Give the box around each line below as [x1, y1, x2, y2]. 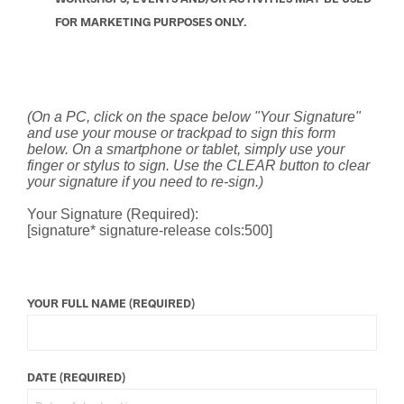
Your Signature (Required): [27, 207, 198, 223]
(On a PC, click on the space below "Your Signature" [27, 109, 361, 125]
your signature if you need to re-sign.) [27, 174, 263, 190]
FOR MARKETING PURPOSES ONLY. [54, 14, 247, 30]
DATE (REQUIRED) [27, 370, 125, 385]
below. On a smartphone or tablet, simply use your [27, 142, 344, 158]
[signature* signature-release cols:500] [27, 223, 272, 239]
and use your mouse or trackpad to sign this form [27, 125, 335, 142]
